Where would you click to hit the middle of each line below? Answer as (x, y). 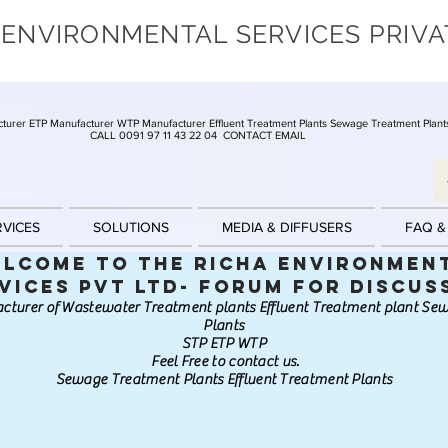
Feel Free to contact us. (225, 362)
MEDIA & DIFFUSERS (286, 227)
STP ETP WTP (225, 344)
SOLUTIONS (130, 227)
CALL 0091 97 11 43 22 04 (154, 135)
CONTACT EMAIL (264, 135)
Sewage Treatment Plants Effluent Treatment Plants (225, 380)
